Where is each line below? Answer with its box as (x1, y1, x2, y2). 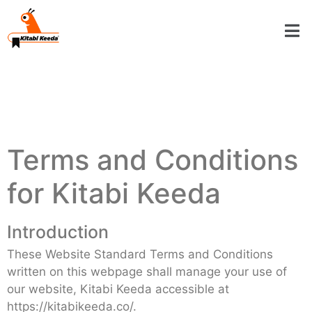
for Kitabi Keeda (7, 175, 221, 210)
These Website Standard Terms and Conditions (7, 247, 273, 261)
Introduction (7, 221, 109, 242)
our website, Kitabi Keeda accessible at (7, 281, 229, 296)
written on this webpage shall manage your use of (7, 264, 287, 279)
